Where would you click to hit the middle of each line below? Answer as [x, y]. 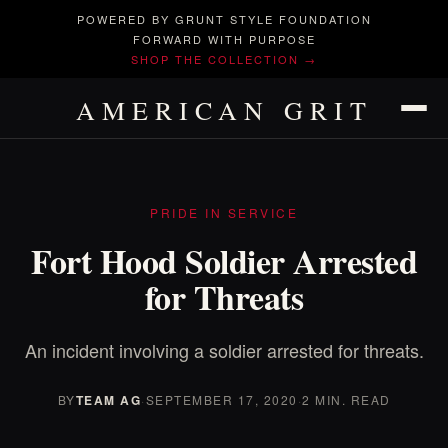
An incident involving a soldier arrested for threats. [224, 350]
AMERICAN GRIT [224, 110]
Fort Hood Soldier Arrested [224, 261]
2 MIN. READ [346, 399]
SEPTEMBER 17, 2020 [221, 399]
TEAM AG [108, 400]
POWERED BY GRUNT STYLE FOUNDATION [224, 19]
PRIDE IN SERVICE [224, 212]
